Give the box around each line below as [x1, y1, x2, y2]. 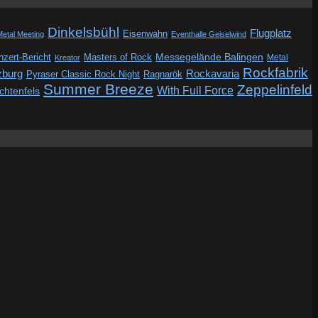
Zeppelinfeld [237, 81, 312, 97]
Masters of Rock [84, 52, 152, 62]
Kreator [55, 53, 80, 62]
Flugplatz [250, 26, 292, 39]
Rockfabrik [243, 65, 308, 80]
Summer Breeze [43, 80, 153, 98]
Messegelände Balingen [155, 50, 263, 62]
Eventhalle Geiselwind [171, 29, 246, 38]
